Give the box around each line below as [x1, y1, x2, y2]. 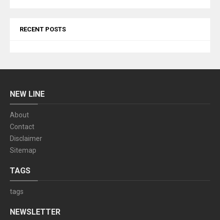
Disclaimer [10, 135, 42, 143]
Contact [10, 123, 34, 131]
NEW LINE [10, 89, 45, 99]
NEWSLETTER [10, 207, 60, 217]
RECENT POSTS [20, 26, 66, 33]
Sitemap [10, 146, 36, 155]
